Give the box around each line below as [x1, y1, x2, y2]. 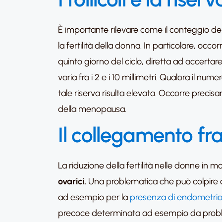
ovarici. [58, 176, 88, 187]
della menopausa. [58, 104, 126, 114]
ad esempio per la [58, 192, 128, 203]
